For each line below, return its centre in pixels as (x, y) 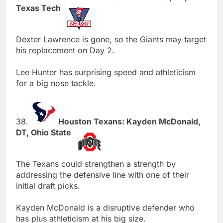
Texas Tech (39, 8)
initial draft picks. (48, 185)
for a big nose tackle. (56, 83)
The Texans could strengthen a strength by (96, 164)
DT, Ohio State (45, 132)
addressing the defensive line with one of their (103, 174)
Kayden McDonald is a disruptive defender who (105, 207)
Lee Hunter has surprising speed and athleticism (106, 72)
